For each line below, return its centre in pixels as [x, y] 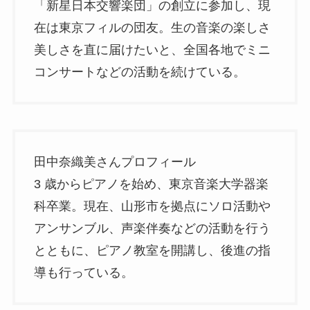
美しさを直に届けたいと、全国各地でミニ [152, 50]
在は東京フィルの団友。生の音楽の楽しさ [152, 28]
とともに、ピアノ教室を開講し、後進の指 [152, 250]
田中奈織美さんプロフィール [115, 162]
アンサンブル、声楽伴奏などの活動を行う [152, 228]
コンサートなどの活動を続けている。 [139, 72]
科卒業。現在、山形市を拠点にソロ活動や [152, 206]
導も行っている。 [83, 272]
